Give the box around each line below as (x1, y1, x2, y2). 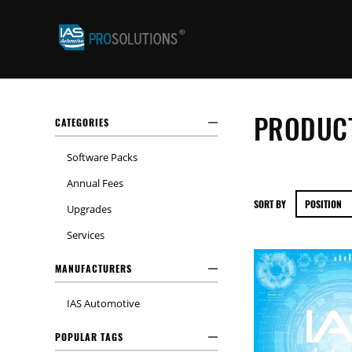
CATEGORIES (55, 115, 109, 129)
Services (67, 228, 104, 242)
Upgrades (67, 202, 112, 216)
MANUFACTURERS (55, 262, 132, 275)
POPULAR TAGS (55, 330, 123, 343)
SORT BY (253, 197, 286, 211)
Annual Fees (67, 176, 123, 190)
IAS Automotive (67, 296, 140, 310)
